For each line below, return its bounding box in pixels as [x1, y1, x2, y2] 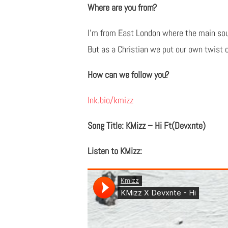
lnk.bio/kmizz [88, 94, 133, 106]
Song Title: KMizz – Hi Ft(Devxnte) [88, 120, 206, 132]
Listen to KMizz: [88, 145, 142, 157]
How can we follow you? [88, 69, 169, 81]
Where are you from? [88, 2, 157, 14]
